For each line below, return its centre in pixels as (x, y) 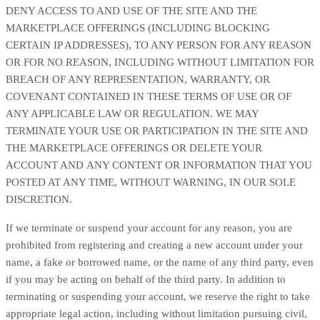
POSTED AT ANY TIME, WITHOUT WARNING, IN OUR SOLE (151, 182)
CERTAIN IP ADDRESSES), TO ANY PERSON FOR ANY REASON (159, 45)
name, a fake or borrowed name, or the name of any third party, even (160, 262)
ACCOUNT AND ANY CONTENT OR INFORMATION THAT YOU (159, 165)
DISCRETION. (39, 199)
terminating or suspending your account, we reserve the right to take (158, 296)
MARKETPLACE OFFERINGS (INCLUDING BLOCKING (138, 28)
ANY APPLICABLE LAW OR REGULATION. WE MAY (132, 114)
